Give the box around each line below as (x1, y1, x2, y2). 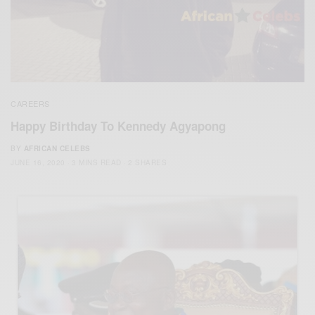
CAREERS (11, 98, 50, 110)
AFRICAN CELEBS (23, 143, 91, 154)
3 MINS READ (72, 157, 122, 168)
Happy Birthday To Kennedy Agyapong (11, 117, 226, 135)
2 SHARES (128, 157, 167, 168)
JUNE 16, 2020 (11, 157, 65, 168)
